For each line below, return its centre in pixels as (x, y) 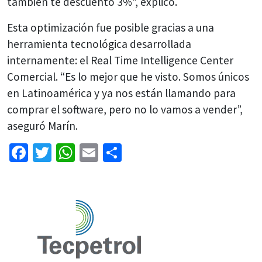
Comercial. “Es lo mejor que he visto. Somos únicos (128, 77)
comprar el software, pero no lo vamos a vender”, (125, 110)
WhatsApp (115, 153)
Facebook (65, 153)
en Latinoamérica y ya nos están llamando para (121, 93)
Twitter (80, 153)
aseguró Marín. (42, 126)
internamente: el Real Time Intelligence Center (120, 61)
